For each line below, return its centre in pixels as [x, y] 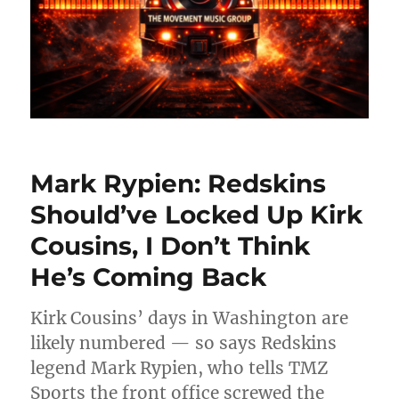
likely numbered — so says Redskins [184, 342]
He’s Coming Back [149, 277]
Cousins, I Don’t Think [171, 245]
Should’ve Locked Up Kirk [197, 214]
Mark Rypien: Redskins [179, 183]
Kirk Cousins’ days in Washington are [190, 318]
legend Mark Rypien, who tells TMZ [179, 367]
